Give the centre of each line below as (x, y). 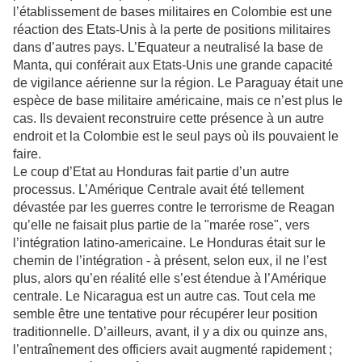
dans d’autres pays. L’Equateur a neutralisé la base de (168, 48)
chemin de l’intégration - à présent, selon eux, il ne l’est (170, 261)
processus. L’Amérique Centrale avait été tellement (158, 190)
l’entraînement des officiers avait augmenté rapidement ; (173, 350)
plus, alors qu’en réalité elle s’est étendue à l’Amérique (170, 279)
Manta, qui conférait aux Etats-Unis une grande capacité (173, 65)
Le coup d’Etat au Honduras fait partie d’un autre (151, 172)
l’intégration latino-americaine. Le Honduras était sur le (169, 243)
